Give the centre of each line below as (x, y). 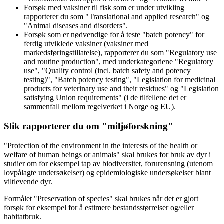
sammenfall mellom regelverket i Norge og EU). (100, 107)
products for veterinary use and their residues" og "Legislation (121, 89)
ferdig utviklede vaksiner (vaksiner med (86, 44)
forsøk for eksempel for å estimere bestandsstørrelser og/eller (99, 207)
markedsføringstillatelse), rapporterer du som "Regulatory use (120, 53)
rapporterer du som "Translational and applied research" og (117, 17)
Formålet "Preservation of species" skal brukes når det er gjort (101, 198)
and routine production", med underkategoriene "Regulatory (119, 62)
